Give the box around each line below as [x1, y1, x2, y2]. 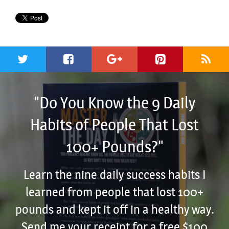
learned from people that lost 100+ [26, 185, 203, 199]
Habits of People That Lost [30, 116, 199, 134]
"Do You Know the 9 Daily [34, 94, 195, 112]
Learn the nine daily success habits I [23, 167, 206, 182]
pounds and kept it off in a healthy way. [15, 202, 214, 217]
